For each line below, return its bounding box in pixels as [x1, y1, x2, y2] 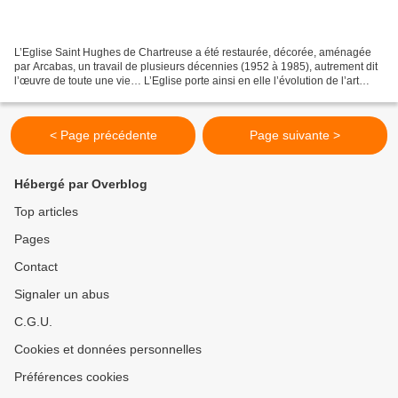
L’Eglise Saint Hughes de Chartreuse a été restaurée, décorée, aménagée [14, 45, 371, 59]
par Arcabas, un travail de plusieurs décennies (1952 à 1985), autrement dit [14, 60, 378, 73]
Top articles [14, 204, 78, 219]
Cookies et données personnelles [14, 342, 202, 356]
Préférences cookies [14, 370, 129, 384]
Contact [14, 259, 58, 274]
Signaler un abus [14, 287, 109, 301]
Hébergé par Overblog [14, 177, 147, 191]
